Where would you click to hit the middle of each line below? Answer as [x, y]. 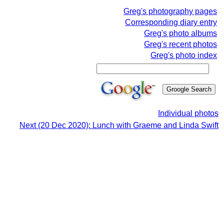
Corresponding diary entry [171, 22]
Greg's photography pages [170, 11]
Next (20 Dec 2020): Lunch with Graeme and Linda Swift [119, 125]
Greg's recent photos [180, 44]
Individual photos [188, 113]
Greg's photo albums [180, 33]
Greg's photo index [184, 55]
